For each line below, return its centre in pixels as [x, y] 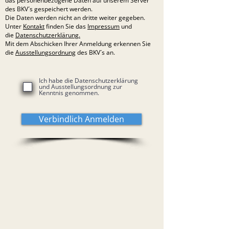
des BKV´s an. [95, 52]
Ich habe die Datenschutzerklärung [88, 81]
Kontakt [34, 26]
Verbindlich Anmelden [82, 119]
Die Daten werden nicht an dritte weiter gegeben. [75, 18]
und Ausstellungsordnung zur [81, 87]
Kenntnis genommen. [69, 93]
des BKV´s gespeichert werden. [49, 9]
